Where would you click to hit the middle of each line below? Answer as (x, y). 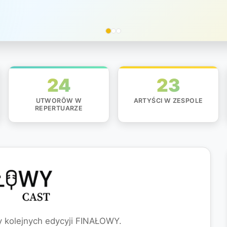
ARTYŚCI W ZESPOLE (168, 101)
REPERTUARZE (59, 108)
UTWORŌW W (59, 101)
